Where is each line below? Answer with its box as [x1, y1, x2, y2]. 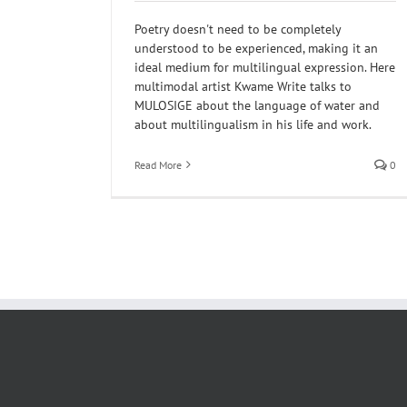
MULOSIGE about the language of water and [134, 96, 380, 114]
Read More [134, 157, 182, 172]
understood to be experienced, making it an [134, 39, 378, 56]
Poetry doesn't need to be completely [134, 20, 341, 37]
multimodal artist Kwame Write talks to [134, 77, 352, 94]
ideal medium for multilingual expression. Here [134, 58, 395, 75]
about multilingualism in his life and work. [134, 115, 372, 133]
